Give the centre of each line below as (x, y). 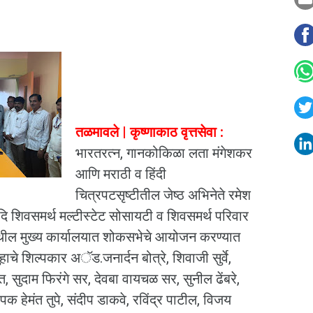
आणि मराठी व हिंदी (121, 174)
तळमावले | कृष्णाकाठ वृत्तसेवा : (150, 132)
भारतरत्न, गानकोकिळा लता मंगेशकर (164, 153)
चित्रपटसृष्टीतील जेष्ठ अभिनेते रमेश (163, 195)
